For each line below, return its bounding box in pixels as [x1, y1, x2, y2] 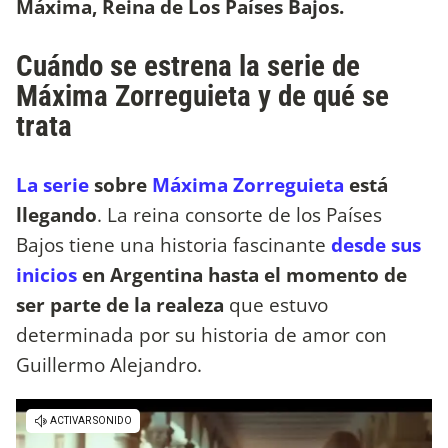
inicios [16, 260, 77, 288]
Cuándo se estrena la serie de [16, 48, 360, 83]
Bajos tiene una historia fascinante [16, 230, 326, 258]
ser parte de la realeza [16, 290, 224, 318]
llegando [16, 200, 97, 228]
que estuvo [224, 290, 328, 318]
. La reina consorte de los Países [97, 200, 382, 228]
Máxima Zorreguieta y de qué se [16, 78, 389, 113]
